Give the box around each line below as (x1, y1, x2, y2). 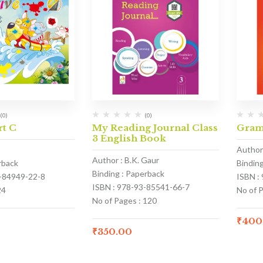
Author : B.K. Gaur (92, 154, 159, 165)
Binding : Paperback (92, 168, 164, 178)
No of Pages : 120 (92, 195, 157, 205)
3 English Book (92, 132, 166, 144)
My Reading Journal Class (92, 122, 218, 133)
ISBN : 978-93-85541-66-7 (92, 181, 190, 192)
